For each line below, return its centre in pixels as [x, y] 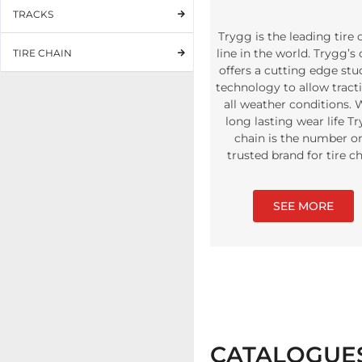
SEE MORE [303, 206]
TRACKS [33, 14]
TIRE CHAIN [42, 53]
